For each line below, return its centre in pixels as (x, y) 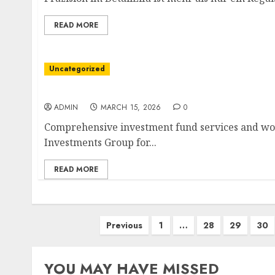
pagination (67, 244)
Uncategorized (77, 69)
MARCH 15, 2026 (131, 107)
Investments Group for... (100, 142)
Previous (125, 225)
